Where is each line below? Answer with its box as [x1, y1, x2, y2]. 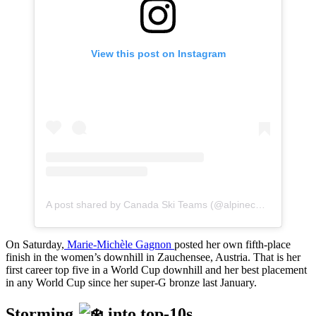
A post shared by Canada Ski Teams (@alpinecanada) [255, 198, 265, 210]
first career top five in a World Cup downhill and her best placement [6, 263, 307, 276]
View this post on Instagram [90, 47, 226, 59]
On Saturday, [6, 238, 64, 250]
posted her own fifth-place [174, 238, 291, 250]
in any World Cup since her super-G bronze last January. [6, 276, 257, 288]
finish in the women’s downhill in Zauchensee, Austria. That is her [6, 250, 300, 263]
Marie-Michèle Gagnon [64, 238, 174, 250]
